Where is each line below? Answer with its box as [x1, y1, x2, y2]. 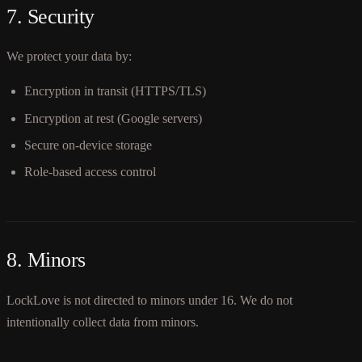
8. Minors [6, 248, 86, 272]
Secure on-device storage [24, 137, 153, 152]
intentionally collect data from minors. [6, 314, 199, 329]
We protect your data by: [6, 49, 132, 64]
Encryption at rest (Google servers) [24, 111, 203, 125]
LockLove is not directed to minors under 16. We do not [6, 293, 293, 307]
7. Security [6, 4, 95, 28]
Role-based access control [24, 165, 157, 179]
